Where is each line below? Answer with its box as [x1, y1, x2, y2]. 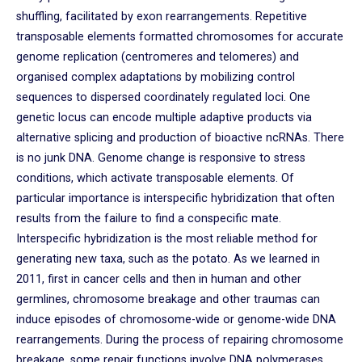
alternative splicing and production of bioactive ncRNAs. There [16, 131, 344, 145]
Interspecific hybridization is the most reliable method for [16, 232, 318, 246]
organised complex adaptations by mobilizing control [16, 70, 295, 85]
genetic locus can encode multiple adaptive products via [16, 111, 312, 125]
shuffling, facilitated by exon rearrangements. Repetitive [16, 10, 307, 24]
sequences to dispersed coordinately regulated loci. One [16, 90, 310, 105]
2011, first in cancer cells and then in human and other [16, 272, 301, 287]
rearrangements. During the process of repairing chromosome [16, 333, 343, 347]
